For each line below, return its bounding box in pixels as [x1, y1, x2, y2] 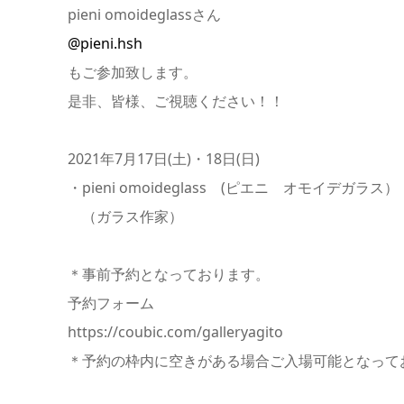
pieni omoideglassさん [67, 5, 221, 25]
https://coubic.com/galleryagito [67, 322, 283, 343]
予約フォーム [67, 293, 154, 314]
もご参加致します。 [67, 62, 197, 83]
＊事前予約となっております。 [67, 264, 270, 285]
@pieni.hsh [67, 33, 142, 54]
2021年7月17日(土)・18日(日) [67, 149, 260, 170]
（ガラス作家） [67, 207, 183, 227]
